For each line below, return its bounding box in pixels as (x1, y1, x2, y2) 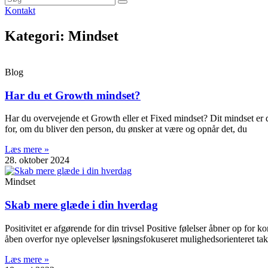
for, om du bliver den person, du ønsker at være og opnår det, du (5, 124, 247, 135)
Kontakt (5, 5, 35, 16)
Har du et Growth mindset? (5, 89, 141, 102)
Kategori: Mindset (5, 28, 118, 44)
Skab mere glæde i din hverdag (5, 198, 158, 211)
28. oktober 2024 (5, 155, 69, 166)
